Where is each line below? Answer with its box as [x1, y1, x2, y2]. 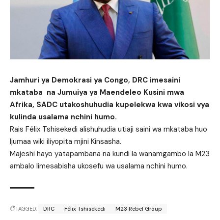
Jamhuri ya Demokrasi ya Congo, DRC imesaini [10, 75, 180, 85]
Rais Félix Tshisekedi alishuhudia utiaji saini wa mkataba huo [10, 124, 207, 134]
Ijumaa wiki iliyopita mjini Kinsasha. [10, 136, 121, 146]
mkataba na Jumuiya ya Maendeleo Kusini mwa [10, 87, 184, 97]
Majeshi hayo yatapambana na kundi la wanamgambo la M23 [10, 148, 210, 159]
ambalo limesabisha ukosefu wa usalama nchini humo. [10, 161, 188, 171]
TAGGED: [15, 205, 37, 212]
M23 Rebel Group [115, 205, 162, 212]
